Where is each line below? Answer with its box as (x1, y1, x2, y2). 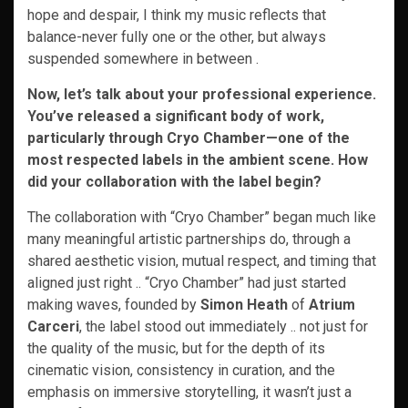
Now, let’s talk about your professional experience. (27, 86, 376, 103)
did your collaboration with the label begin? (27, 173, 321, 190)
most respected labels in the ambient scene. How (27, 151, 368, 168)
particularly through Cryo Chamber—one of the (27, 129, 350, 147)
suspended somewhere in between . (27, 50, 259, 67)
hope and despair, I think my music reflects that (27, 6, 326, 24)
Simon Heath (200, 296, 288, 313)
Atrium (309, 296, 355, 313)
